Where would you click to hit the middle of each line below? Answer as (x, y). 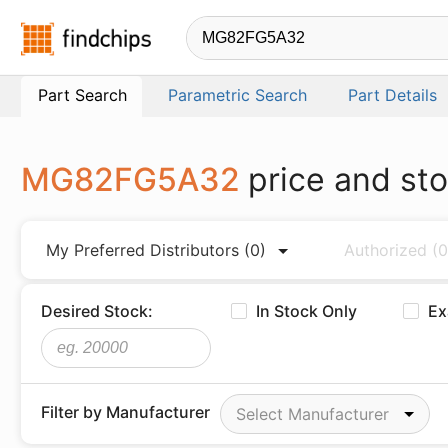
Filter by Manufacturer (125, 412)
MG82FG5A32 (134, 179)
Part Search (82, 95)
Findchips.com (205, 34)
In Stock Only (307, 311)
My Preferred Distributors (145, 250)
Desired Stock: (97, 311)
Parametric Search (237, 95)
